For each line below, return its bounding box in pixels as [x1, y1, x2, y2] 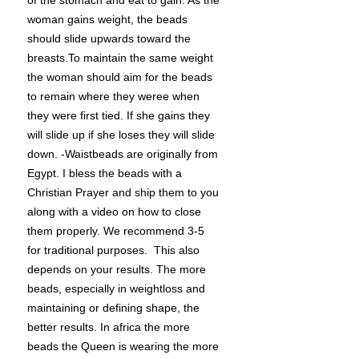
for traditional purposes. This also [27, 244, 200, 257]
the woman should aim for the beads [27, 71, 212, 84]
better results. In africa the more [27, 321, 190, 334]
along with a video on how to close [27, 205, 201, 219]
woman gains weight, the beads [27, 13, 188, 26]
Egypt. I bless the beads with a [27, 167, 182, 180]
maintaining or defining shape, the [27, 301, 200, 315]
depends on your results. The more [27, 263, 206, 276]
